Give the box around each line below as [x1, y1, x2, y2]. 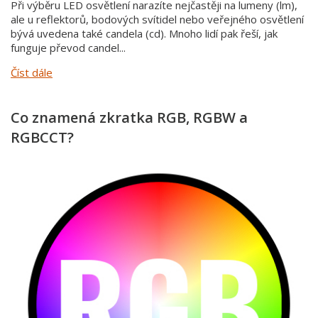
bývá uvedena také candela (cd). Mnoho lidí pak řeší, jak [11, 26, 278, 41]
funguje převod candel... [11, 40, 126, 55]
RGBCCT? [11, 128, 74, 148]
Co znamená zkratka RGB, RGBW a [11, 108, 248, 128]
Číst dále [11, 65, 53, 80]
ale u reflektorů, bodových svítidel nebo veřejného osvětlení [11, 12, 304, 27]
